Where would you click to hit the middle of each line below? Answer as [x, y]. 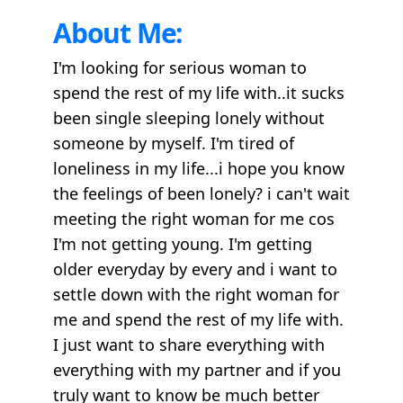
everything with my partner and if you [197, 370]
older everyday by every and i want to [195, 269]
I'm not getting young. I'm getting [183, 244]
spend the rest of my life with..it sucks [199, 93]
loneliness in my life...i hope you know [199, 168]
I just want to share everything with [189, 345]
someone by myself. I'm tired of [174, 143]
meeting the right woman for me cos [194, 219]
